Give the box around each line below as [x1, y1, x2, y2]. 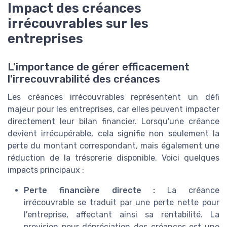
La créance [155, 185, 220, 195]
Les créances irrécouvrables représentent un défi [8, 92, 219, 102]
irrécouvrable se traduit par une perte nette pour [24, 197, 219, 207]
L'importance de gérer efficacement [8, 60, 190, 73]
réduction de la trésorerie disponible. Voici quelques [8, 153, 219, 163]
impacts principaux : [8, 165, 84, 175]
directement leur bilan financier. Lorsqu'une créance [8, 116, 219, 126]
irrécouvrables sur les [8, 15, 148, 31]
